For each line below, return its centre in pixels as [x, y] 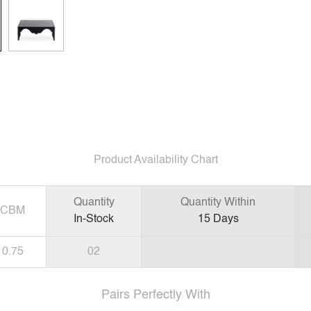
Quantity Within [218, 203]
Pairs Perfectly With [155, 295]
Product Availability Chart [155, 161]
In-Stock [94, 220]
